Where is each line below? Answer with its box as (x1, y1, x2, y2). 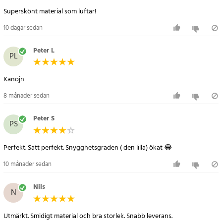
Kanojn (3, 74, 24, 86)
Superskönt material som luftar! (3, 5, 97, 17)
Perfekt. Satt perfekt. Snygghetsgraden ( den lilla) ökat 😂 (3, 142, 172, 154)
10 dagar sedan (3, 22, 43, 33)
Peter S (33, 113, 55, 125)
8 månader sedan (3, 91, 50, 102)
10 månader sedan (3, 159, 52, 169)
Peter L (33, 45, 55, 56)
